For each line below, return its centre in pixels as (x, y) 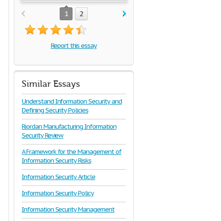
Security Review (43, 135)
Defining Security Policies (55, 110)
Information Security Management (68, 209)
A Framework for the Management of (72, 152)
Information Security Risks (56, 161)
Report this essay (74, 46)
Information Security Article (58, 177)
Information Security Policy (58, 193)
